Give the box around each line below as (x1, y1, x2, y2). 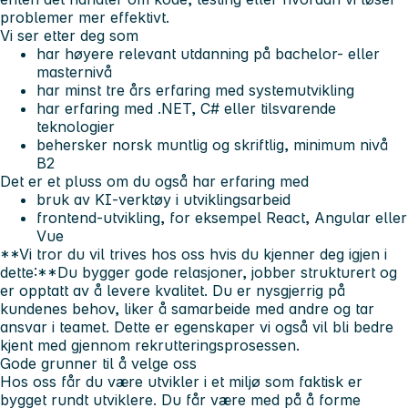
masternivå (36, 62, 112, 81)
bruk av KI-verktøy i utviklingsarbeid (36, 189, 291, 209)
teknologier (36, 117, 115, 136)
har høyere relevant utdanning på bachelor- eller (36, 44, 380, 63)
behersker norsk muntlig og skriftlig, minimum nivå (36, 135, 388, 154)
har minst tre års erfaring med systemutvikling (36, 80, 354, 99)
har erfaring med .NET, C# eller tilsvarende (36, 98, 336, 117)
